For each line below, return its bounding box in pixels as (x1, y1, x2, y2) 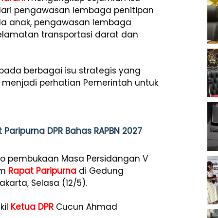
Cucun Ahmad (54, 201, 117, 213)
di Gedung (76, 165, 124, 177)
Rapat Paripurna (8, 165, 76, 177)
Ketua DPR (11, 201, 54, 213)
